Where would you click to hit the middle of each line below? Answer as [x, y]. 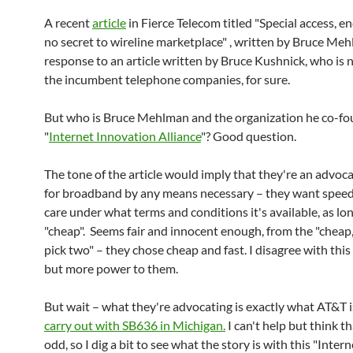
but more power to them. [111, 268]
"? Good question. [249, 136]
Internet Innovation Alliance [125, 136]
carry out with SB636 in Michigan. [135, 325]
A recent [68, 22]
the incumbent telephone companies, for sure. [167, 79]
